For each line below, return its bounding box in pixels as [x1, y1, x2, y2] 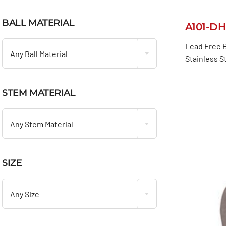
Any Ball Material [10, 48, 68, 59]
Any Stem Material [10, 119, 74, 129]
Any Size [10, 189, 40, 199]
